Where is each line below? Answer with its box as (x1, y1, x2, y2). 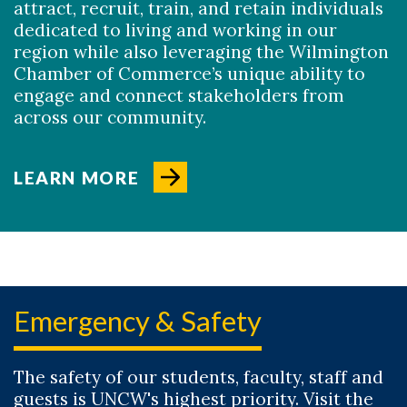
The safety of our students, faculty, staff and (14, 366, 383, 389)
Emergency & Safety (14, 303, 262, 339)
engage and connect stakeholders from (14, 84, 344, 107)
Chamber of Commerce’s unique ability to (14, 63, 365, 85)
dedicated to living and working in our (14, 19, 337, 42)
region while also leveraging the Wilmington (14, 41, 389, 64)
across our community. (14, 106, 206, 129)
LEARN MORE (14, 167, 140, 189)
